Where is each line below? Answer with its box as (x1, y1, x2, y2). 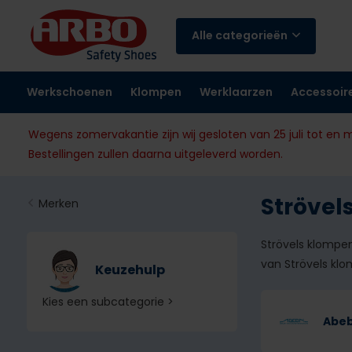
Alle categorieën (191, 27, 288, 43)
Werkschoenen (26, 84, 112, 100)
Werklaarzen (199, 84, 273, 100)
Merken (38, 196, 79, 211)
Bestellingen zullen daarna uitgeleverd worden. (27, 146, 283, 162)
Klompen (130, 84, 181, 100)
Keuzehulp (94, 261, 165, 279)
